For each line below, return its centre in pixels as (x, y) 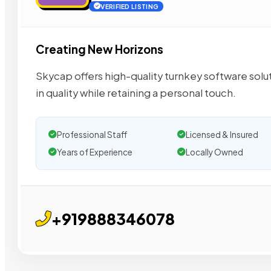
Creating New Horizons (100, 50)
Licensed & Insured (222, 134)
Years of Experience (95, 152)
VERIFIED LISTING (130, 7)
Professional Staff (92, 134)
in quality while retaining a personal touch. (136, 93)
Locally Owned (214, 152)
